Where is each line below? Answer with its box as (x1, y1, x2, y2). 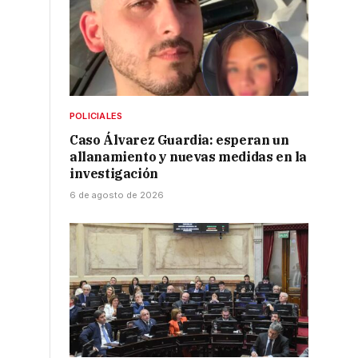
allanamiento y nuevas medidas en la (70, 149, 308, 165)
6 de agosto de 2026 (70, 189, 164, 201)
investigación (70, 165, 158, 182)
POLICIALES (70, 110, 123, 122)
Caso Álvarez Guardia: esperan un (70, 132, 289, 149)
